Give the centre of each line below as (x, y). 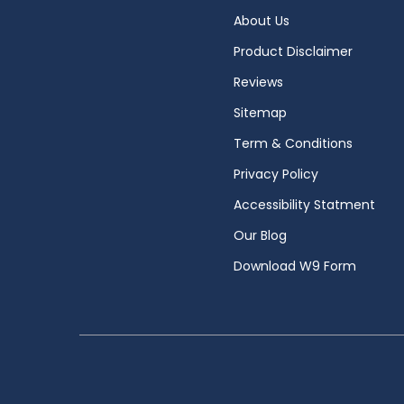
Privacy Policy (275, 174)
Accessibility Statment (304, 205)
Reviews (258, 82)
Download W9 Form (294, 266)
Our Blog (260, 235)
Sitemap (260, 113)
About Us (261, 21)
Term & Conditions (293, 143)
